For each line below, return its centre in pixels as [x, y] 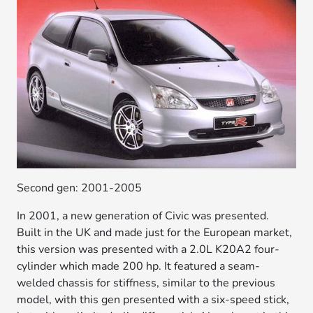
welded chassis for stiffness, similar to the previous [146, 283]
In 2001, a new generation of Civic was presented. [143, 216]
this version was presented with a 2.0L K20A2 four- [148, 250]
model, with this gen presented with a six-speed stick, [153, 300]
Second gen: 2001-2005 [80, 188]
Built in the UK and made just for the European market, [155, 233]
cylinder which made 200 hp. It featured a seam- [139, 267]
